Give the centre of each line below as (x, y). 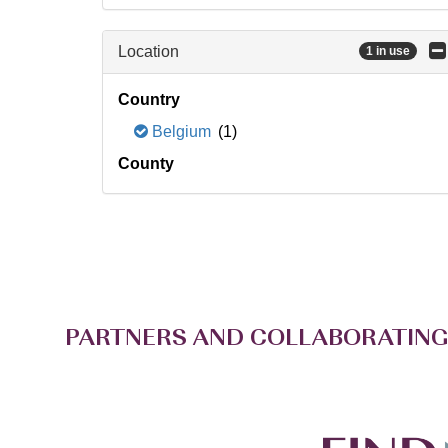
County (146, 163)
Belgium (181, 131)
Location (148, 51)
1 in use (388, 51)
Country (149, 99)
